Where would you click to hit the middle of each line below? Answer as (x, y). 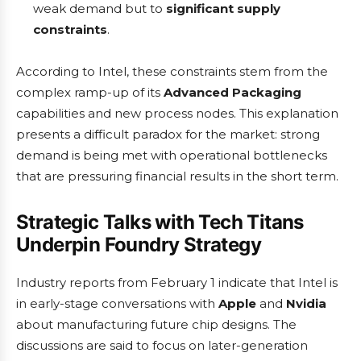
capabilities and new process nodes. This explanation (177, 113)
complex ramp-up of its (90, 92)
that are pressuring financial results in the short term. (177, 176)
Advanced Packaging (232, 92)
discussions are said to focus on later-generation (162, 345)
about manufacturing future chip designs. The (156, 324)
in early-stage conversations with (117, 303)
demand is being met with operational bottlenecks (172, 155)
